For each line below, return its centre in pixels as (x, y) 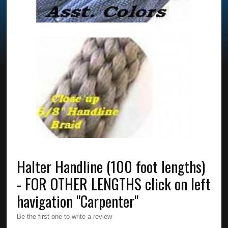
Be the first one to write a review (65, 216)
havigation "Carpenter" (78, 201)
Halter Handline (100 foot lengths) (111, 166)
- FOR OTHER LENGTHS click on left (114, 183)
